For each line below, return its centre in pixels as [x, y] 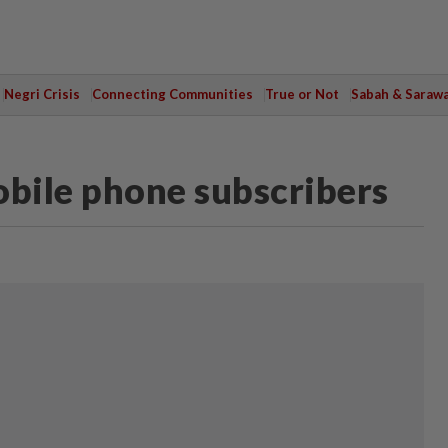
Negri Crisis [41, 94]
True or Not [301, 94]
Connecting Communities [172, 94]
